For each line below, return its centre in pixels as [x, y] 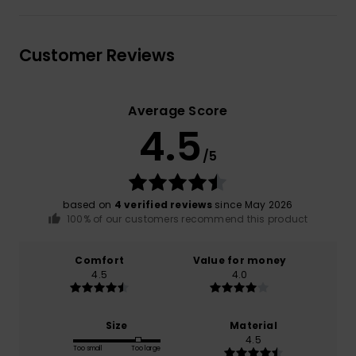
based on [89, 205]
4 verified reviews [163, 205]
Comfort [100, 260]
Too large [145, 348]
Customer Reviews [97, 56]
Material [253, 325]
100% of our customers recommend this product [188, 219]
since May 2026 [252, 205]
